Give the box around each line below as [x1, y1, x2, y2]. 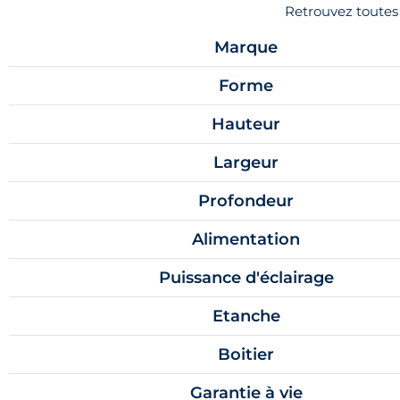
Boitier [218, 344, 275, 364]
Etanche [212, 305, 280, 326]
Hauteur [212, 113, 281, 134]
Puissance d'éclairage [158, 267, 334, 287]
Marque [214, 37, 279, 57]
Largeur [213, 152, 279, 172]
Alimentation [192, 229, 301, 249]
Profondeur [198, 190, 295, 211]
